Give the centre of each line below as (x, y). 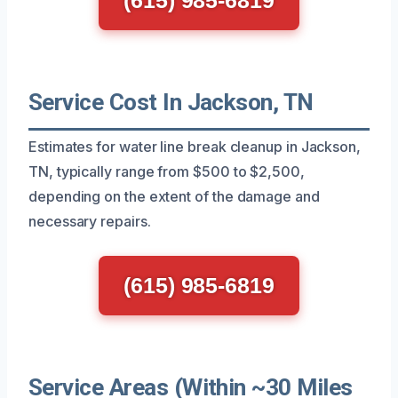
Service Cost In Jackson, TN (171, 102)
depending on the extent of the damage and (174, 196)
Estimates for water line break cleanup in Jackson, (195, 146)
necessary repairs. (90, 221)
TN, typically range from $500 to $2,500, (167, 171)
